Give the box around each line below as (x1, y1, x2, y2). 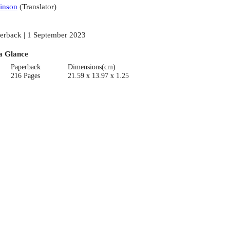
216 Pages (11, 71, 41, 80)
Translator (22, 2, 54, 11)
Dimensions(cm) (67, 63, 116, 71)
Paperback (11, 63, 41, 71)
